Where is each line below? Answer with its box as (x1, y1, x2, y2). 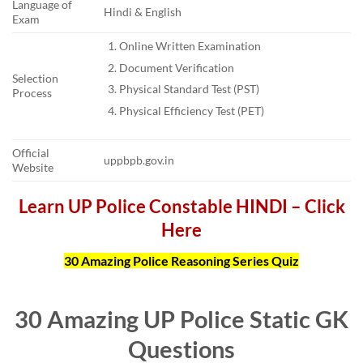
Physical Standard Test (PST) (118, 82, 259, 96)
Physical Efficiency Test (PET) (118, 103, 264, 117)
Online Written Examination (118, 39, 261, 53)
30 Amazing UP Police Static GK (15, 305, 348, 333)
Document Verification (118, 60, 234, 75)
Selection (12, 71, 58, 86)
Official (12, 146, 49, 160)
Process (12, 86, 52, 100)
